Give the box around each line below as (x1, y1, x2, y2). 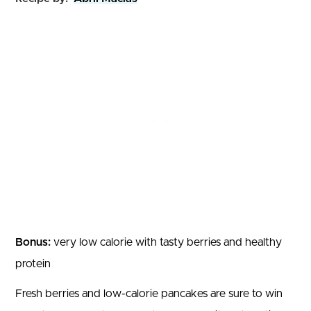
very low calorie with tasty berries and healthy (51, 237, 282, 249)
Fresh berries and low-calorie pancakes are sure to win (15, 288, 283, 300)
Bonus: (15, 237, 51, 249)
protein (15, 258, 51, 270)
